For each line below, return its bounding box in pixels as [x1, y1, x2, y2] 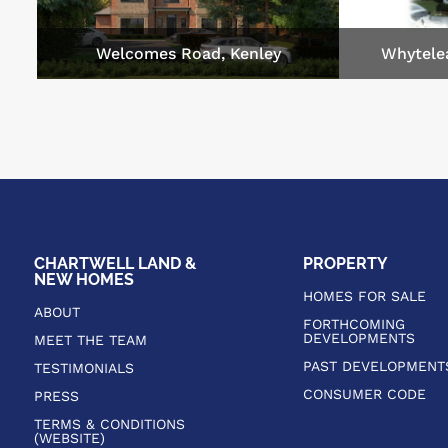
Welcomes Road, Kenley [95, 43, 281, 63]
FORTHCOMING [302, 315, 405, 332]
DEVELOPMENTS [302, 329, 415, 346]
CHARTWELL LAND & [33, 253, 196, 273]
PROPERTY [302, 253, 388, 273]
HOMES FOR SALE [302, 287, 426, 304]
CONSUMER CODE [302, 385, 426, 402]
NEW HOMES [33, 269, 134, 289]
